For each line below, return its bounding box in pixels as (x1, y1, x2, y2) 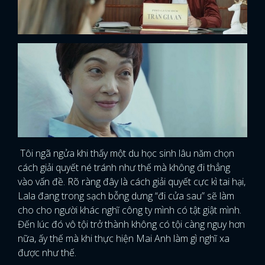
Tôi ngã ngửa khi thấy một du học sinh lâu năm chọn (18, 147, 234, 160)
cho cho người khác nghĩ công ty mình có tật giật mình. (18, 203, 241, 217)
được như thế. (18, 246, 79, 260)
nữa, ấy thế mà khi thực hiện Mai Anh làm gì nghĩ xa (18, 232, 230, 245)
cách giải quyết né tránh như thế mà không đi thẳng (18, 161, 230, 174)
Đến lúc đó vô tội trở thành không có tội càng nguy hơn (18, 218, 245, 231)
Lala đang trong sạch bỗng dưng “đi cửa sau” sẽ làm (18, 189, 234, 203)
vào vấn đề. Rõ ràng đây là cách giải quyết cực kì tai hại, (18, 175, 245, 189)
